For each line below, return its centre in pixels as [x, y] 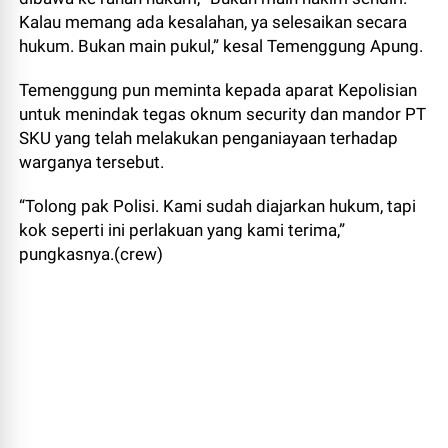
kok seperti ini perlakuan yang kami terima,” [182, 230]
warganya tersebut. [92, 162]
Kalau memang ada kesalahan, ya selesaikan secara [213, 22]
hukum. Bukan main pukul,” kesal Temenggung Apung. [221, 46]
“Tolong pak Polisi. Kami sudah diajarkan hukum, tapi [218, 206]
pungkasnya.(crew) [91, 254]
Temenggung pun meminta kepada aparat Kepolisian [218, 90]
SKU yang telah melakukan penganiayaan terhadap [209, 138]
